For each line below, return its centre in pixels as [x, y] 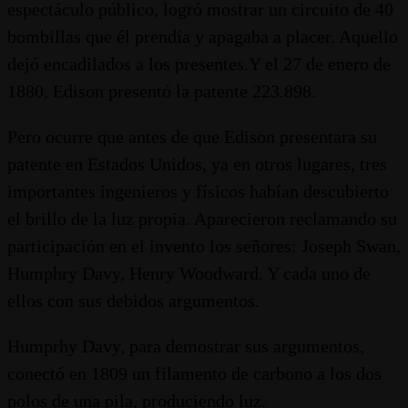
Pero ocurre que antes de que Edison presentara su [192, 137]
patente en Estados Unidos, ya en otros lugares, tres [197, 164]
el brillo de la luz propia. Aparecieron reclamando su [202, 219]
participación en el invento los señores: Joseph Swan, [204, 246]
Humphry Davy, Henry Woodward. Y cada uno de [189, 273]
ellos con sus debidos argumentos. [133, 301]
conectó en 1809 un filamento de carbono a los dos [194, 373]
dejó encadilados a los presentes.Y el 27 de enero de [199, 64]
